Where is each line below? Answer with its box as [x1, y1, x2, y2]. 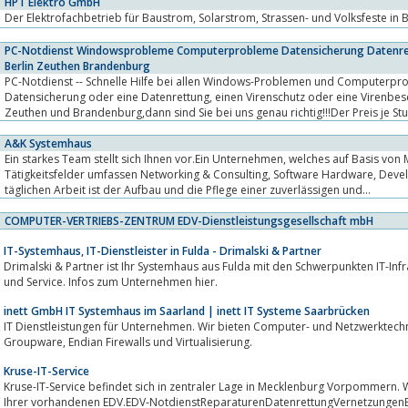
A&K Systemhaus [5, 135, 92, 151]
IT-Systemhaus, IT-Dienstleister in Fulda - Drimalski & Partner [4, 242, 321, 259]
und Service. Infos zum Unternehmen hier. [4, 273, 218, 290]
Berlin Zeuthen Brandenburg [5, 57, 150, 74]
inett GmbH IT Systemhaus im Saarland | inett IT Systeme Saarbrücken [4, 302, 370, 319]
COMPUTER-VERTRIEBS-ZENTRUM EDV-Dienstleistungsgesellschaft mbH [5, 212, 373, 229]
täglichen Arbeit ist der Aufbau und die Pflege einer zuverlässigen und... [5, 181, 371, 198]
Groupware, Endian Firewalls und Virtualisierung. [68, 333, 252, 350]
